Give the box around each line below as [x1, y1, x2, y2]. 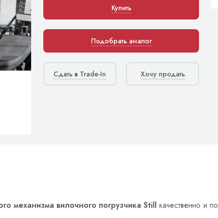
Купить [111, 3, 131, 13]
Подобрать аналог [91, 36, 152, 46]
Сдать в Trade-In [54, 69, 106, 79]
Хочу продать [140, 69, 185, 79]
